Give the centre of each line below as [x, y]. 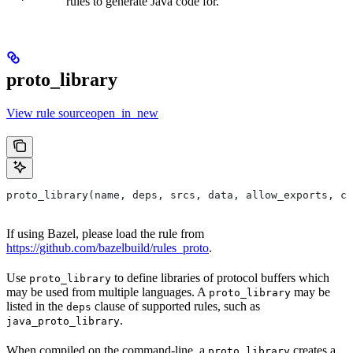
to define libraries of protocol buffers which [220, 278]
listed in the [36, 307]
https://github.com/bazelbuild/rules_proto [108, 248]
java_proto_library [63, 321]
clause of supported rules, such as [176, 307]
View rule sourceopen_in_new [82, 113]
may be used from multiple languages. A [108, 292]
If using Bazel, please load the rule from [105, 234]
